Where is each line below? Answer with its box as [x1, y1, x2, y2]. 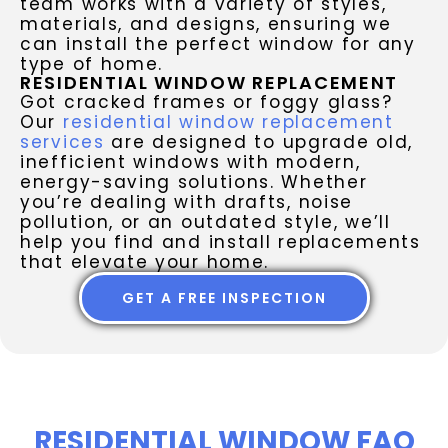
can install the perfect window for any [20, 32, 416, 57]
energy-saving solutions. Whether [20, 170, 368, 195]
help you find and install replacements [20, 230, 421, 255]
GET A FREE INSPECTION [121, 288, 327, 309]
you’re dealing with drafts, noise [20, 190, 354, 215]
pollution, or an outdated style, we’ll [20, 210, 391, 235]
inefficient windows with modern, [20, 150, 361, 175]
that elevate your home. [20, 250, 270, 275]
